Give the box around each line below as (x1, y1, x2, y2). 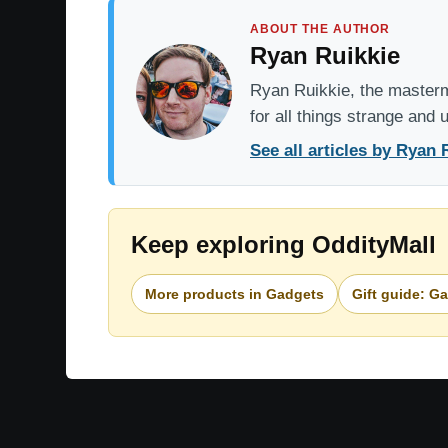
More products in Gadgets (145, 285, 324, 302)
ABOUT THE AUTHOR (250, 22, 391, 37)
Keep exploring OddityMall (131, 231, 436, 259)
